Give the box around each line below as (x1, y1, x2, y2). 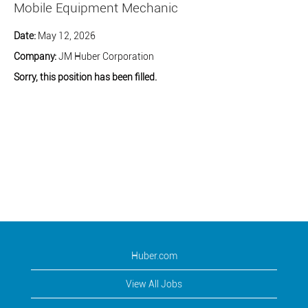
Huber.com (131, 250, 177, 261)
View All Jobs (126, 278, 182, 289)
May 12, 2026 (38, 30, 96, 41)
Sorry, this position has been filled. (14, 71, 157, 82)
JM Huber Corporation (58, 51, 154, 62)
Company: (14, 51, 58, 62)
